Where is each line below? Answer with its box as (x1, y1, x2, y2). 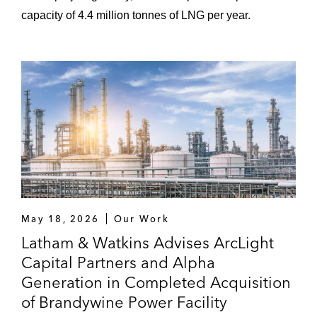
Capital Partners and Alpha (21, 253, 215, 272)
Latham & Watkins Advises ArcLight (21, 233, 274, 253)
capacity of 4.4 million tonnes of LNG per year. (21, 9, 250, 21)
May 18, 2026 (21, 213, 100, 224)
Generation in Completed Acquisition (21, 272, 291, 292)
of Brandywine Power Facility (21, 292, 227, 312)
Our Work (113, 213, 170, 224)
